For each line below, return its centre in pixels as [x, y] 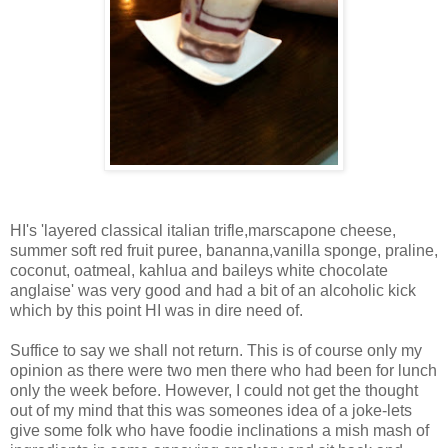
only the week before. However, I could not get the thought [214, 390]
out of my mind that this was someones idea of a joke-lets [211, 410]
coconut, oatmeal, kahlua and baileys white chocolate [199, 270]
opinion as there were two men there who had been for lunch [223, 370]
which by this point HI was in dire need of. [156, 310]
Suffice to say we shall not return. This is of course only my [216, 350]
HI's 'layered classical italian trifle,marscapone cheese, [203, 230]
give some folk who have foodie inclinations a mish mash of [219, 430]
